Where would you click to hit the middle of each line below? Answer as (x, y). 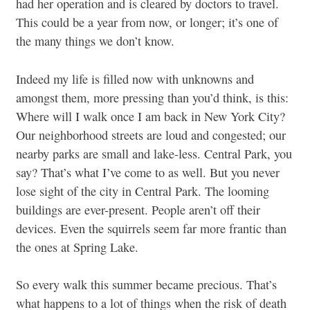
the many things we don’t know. (95, 41)
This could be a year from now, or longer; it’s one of (147, 22)
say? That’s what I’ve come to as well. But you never (148, 172)
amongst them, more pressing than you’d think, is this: (152, 97)
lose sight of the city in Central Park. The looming (143, 191)
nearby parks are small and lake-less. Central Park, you (154, 153)
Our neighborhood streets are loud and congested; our (151, 135)
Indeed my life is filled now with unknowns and (135, 79)
